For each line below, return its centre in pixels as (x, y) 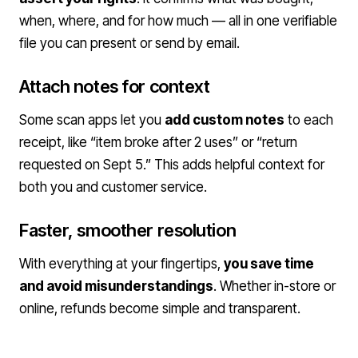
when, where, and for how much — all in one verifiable (178, 21)
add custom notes (225, 120)
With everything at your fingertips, (121, 264)
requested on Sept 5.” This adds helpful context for (172, 165)
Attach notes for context (115, 86)
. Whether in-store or (274, 286)
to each (309, 120)
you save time (269, 264)
